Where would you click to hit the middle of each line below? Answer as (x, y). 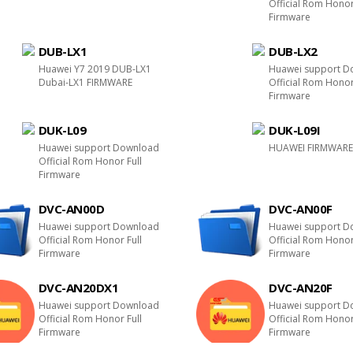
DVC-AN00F (301, 209)
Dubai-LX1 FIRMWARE (85, 82)
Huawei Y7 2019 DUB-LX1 (95, 69)
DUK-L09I (295, 130)
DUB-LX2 (293, 51)
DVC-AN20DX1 (78, 288)
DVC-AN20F (301, 288)
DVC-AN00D (71, 209)
